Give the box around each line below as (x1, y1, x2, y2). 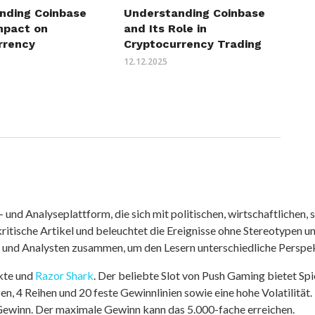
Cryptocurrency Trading (123, 37, 262, 51)
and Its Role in (123, 21, 207, 35)
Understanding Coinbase (123, 6, 265, 20)
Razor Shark (35, 268, 94, 282)
